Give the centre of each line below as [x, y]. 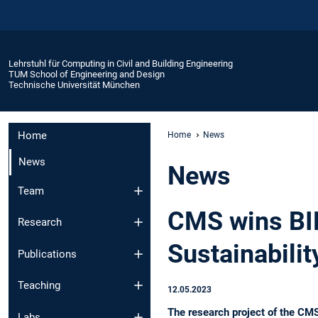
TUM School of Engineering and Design [87, 74]
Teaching [39, 286]
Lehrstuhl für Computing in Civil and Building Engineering [121, 63]
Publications [47, 254]
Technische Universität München [74, 84]
